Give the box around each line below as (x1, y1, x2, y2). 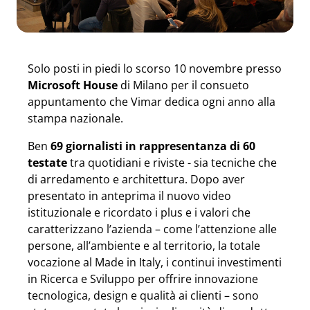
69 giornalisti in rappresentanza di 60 (51, 138, 255, 154)
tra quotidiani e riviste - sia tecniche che (67, 155, 277, 170)
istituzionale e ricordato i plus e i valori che (28, 205, 250, 220)
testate (28, 155, 67, 170)
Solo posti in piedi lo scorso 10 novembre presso (28, 61, 282, 76)
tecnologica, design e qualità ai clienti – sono (28, 288, 259, 303)
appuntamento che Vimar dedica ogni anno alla (28, 94, 275, 109)
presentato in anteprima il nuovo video (28, 188, 231, 203)
